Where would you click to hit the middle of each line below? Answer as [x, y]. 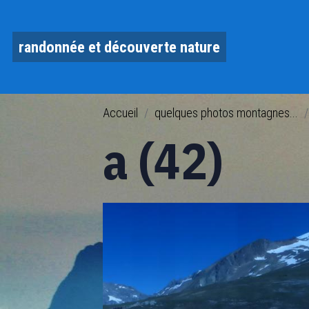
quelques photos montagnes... [227, 112]
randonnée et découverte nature [119, 47]
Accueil [121, 112]
